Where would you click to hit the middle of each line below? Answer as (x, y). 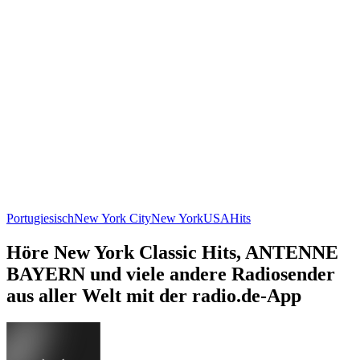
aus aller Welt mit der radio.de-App (154, 295)
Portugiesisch (40, 218)
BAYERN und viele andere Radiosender (171, 274)
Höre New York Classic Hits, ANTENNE (172, 252)
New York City (112, 218)
